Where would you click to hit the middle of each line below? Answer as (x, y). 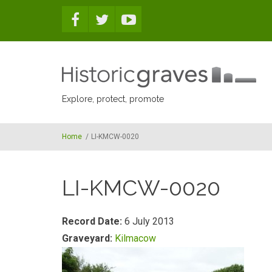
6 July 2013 (149, 221)
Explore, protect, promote (113, 99)
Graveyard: (88, 238)
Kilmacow (135, 238)
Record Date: (93, 221)
